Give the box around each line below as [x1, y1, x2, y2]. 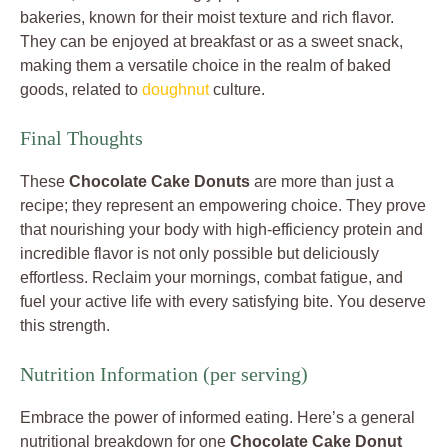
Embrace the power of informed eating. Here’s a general [20, 409, 415, 427]
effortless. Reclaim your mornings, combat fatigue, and [20, 269, 403, 287]
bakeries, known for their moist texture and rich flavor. [20, 9, 394, 27]
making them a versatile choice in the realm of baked [20, 57, 391, 75]
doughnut [142, 81, 209, 99]
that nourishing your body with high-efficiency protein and [20, 221, 423, 239]
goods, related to [20, 81, 142, 99]
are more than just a [250, 173, 394, 191]
